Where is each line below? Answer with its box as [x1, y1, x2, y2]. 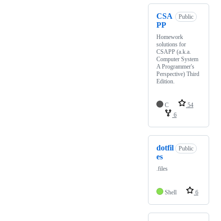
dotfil [156, 144, 174, 152]
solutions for [156, 41, 186, 48]
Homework [156, 34, 183, 41]
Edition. [156, 78, 175, 85]
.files [156, 165, 168, 173]
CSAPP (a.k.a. [156, 48, 191, 56]
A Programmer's [156, 63, 194, 71]
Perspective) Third [156, 71, 199, 78]
